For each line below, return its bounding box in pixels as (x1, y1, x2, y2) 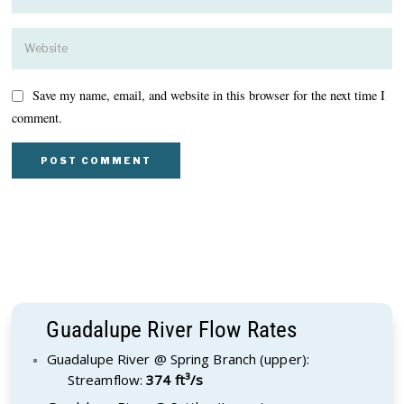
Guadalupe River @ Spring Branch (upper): (46, 349, 309, 368)
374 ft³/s (146, 370, 204, 389)
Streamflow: (67, 370, 147, 389)
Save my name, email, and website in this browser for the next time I (32, 87, 386, 105)
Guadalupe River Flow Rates (46, 316, 298, 343)
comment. (12, 108, 63, 126)
